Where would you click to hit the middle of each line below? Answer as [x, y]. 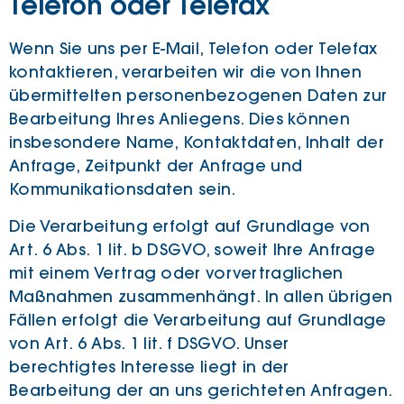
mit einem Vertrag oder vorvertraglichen [176, 273]
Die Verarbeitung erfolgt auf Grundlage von [190, 226]
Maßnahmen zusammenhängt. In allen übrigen [201, 296]
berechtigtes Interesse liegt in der [149, 367]
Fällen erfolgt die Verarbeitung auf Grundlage [198, 320]
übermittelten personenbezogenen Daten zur [198, 96]
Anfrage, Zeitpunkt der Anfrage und [156, 166]
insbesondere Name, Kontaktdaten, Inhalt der [197, 143]
